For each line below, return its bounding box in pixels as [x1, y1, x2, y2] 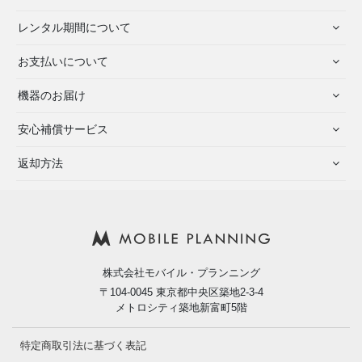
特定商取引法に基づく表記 [20, 339, 146, 352]
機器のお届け [18, 89, 86, 102]
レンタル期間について [18, 21, 131, 34]
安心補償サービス [18, 123, 108, 136]
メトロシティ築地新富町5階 [115, 301, 247, 314]
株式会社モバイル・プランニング [102, 267, 260, 280]
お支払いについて [18, 55, 108, 68]
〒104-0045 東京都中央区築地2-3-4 [99, 286, 263, 299]
